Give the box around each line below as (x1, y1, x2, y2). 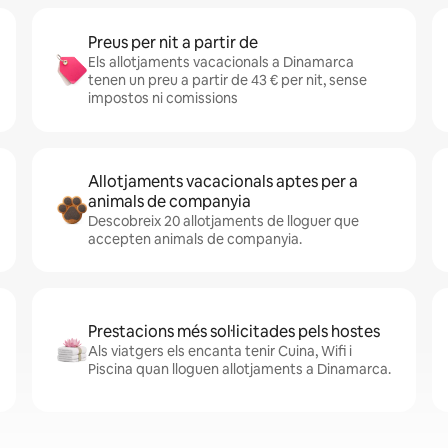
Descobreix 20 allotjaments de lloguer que (88, 212, 359, 230)
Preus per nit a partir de (88, 32, 258, 53)
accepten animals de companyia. (88, 230, 302, 248)
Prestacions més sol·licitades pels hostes (88, 321, 380, 342)
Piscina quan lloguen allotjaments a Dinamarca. (88, 360, 391, 378)
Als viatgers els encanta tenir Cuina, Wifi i (88, 342, 352, 360)
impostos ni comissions (88, 89, 238, 107)
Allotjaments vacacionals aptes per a (88, 171, 358, 192)
